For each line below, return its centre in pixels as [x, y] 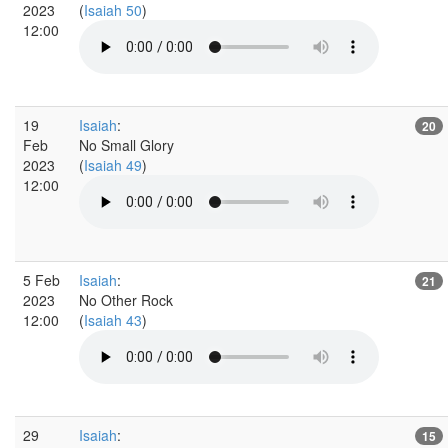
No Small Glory [126, 144]
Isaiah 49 [113, 164]
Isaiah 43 [113, 319]
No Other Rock [126, 299]
